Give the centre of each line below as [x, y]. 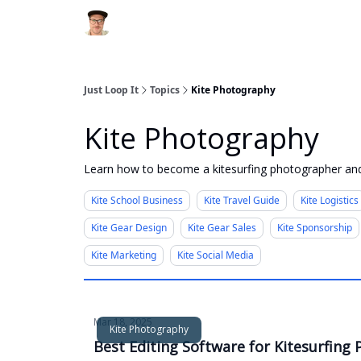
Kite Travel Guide [242, 200]
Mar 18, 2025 [123, 322]
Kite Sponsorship [315, 228]
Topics [165, 90]
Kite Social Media [216, 255]
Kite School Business [137, 200]
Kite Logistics [330, 200]
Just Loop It [111, 90]
